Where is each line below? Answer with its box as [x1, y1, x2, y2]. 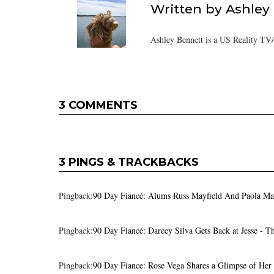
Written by [150, 1, 226, 17]
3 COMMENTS [59, 98, 138, 112]
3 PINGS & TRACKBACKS [59, 155, 199, 169]
